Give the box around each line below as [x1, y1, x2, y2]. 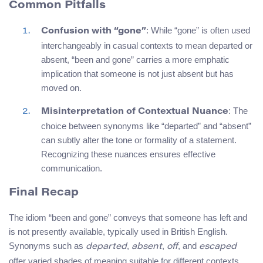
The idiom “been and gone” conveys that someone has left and [9, 213, 247, 223]
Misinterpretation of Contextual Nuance [41, 107, 228, 116]
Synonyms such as [9, 241, 86, 251]
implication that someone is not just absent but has [41, 68, 234, 79]
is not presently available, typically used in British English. [9, 227, 228, 237]
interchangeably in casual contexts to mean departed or [41, 40, 252, 50]
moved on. [41, 82, 82, 93]
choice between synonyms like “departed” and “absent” [41, 120, 251, 131]
